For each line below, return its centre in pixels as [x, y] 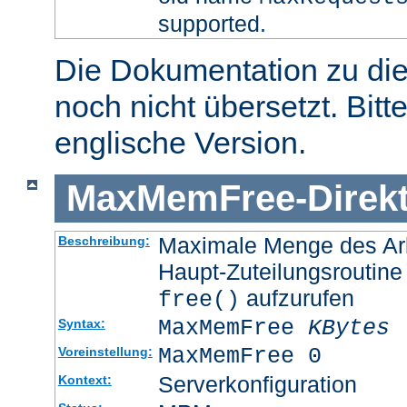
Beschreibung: [104, 240]
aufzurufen [297, 298]
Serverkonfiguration [257, 384]
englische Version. [180, 143]
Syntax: [81, 323]
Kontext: [84, 379]
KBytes [348, 328]
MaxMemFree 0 [239, 356]
